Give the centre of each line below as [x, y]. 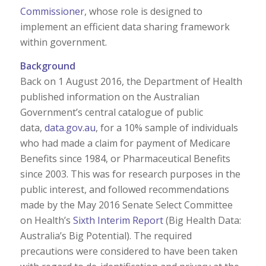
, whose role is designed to [143, 12]
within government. [63, 42]
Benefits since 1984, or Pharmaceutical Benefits [125, 158]
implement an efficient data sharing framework [125, 27]
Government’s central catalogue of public [111, 112]
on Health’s [46, 220]
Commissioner [52, 12]
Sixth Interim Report [118, 220]
